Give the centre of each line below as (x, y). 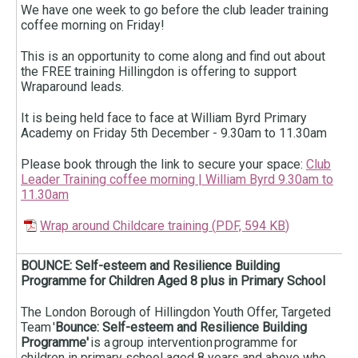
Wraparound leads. (76, 87)
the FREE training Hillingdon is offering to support (159, 72)
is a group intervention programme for (193, 343)
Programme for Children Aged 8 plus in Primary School (175, 281)
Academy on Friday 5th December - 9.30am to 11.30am (175, 133)
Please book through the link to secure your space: (163, 165)
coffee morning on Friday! (96, 26)
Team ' (38, 328)
